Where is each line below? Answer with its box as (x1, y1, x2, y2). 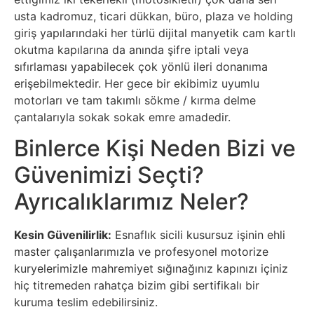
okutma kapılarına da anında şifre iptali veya (14, 42, 249, 57)
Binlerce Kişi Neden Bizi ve (14, 135, 296, 163)
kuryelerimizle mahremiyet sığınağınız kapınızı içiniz (14, 261, 288, 276)
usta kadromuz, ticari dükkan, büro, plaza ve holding (14, 8, 293, 23)
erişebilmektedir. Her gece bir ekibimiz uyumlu (14, 76, 259, 90)
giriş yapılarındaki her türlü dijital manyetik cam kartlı (14, 25, 296, 40)
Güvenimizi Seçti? (14, 161, 204, 189)
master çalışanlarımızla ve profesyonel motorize (14, 245, 268, 259)
